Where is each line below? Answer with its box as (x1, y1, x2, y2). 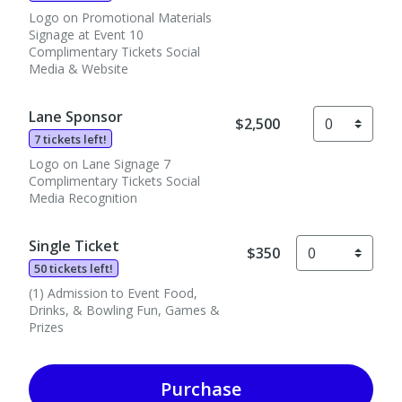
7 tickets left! (34, 130, 108, 147)
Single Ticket (29, 235, 119, 256)
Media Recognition (29, 188, 137, 206)
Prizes (29, 319, 64, 336)
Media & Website (29, 59, 128, 77)
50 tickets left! (34, 259, 114, 276)
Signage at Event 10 (29, 25, 144, 43)
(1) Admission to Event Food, (29, 284, 197, 302)
